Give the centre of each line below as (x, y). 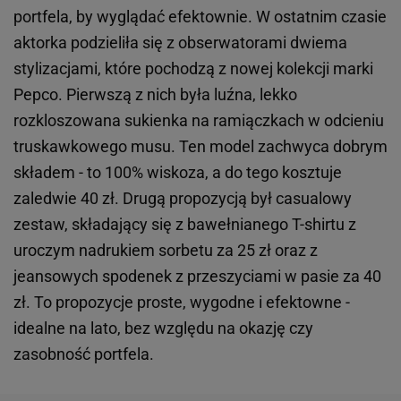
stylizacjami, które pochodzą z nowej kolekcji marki (193, 69)
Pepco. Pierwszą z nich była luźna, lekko (155, 95)
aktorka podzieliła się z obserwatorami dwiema (180, 43)
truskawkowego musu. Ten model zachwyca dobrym (200, 147)
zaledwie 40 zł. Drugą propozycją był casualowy (183, 199)
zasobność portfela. (87, 354)
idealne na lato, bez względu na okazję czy (163, 328)
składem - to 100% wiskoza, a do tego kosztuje (178, 173)
